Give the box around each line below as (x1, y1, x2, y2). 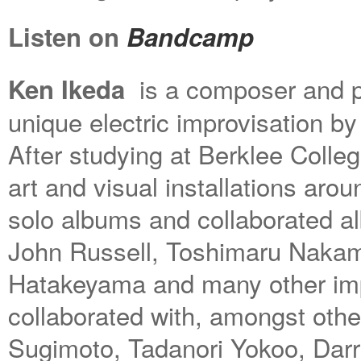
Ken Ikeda (8, 71, 125, 107)
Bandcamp (127, 19, 254, 55)
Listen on (8, 19, 127, 55)
